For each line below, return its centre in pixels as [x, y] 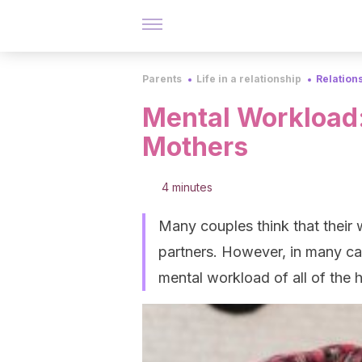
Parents [162, 79]
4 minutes [187, 187]
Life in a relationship [249, 79]
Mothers [195, 147]
